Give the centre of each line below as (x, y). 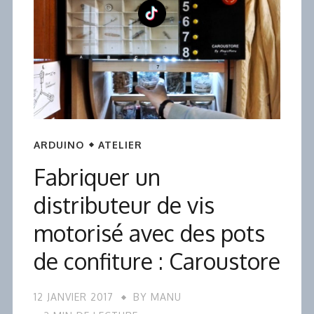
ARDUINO (59, 144)
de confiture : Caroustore (157, 261)
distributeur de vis (124, 205)
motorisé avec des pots (149, 233)
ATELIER (120, 144)
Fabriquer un (97, 177)
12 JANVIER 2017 (74, 296)
